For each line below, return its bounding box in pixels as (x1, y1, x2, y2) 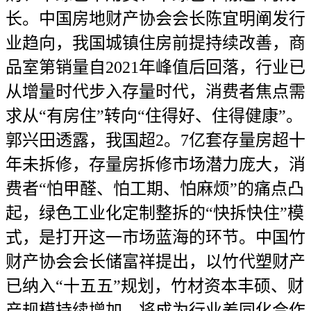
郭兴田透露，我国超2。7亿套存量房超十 (6, 131, 305, 149)
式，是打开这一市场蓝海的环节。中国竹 (6, 228, 305, 246)
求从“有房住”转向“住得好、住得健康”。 (6, 107, 303, 125)
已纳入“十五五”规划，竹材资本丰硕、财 (6, 277, 304, 295)
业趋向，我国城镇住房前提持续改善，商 (6, 34, 305, 52)
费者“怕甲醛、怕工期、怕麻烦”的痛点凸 (6, 180, 304, 198)
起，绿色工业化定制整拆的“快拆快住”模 (6, 204, 304, 222)
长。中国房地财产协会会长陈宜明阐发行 (6, 10, 305, 28)
